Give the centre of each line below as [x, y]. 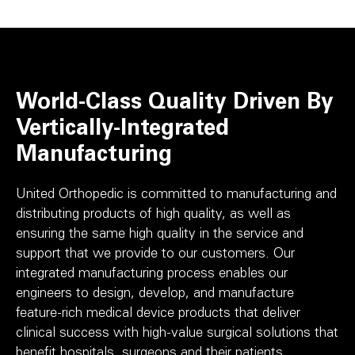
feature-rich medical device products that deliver [158, 315]
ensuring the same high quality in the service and [160, 235]
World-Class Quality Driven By [175, 104]
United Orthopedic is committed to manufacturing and [176, 196]
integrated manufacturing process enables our [152, 275]
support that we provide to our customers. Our [155, 255]
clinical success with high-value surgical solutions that [177, 334]
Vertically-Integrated [122, 130]
